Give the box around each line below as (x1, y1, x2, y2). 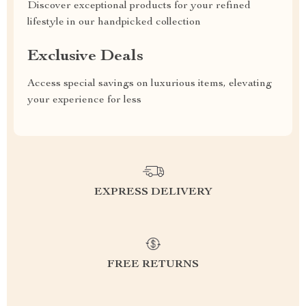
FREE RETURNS (107, 260, 199, 270)
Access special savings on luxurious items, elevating (27, 79, 272, 89)
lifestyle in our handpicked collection (27, 17, 201, 28)
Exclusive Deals (27, 48, 143, 65)
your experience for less (27, 95, 141, 106)
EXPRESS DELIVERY (94, 187, 212, 198)
